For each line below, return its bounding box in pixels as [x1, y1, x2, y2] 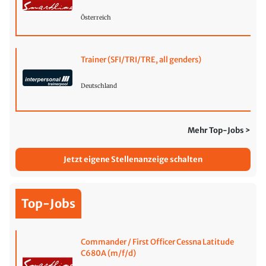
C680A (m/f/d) [80, 248, 136, 258]
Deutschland [80, 81, 117, 90]
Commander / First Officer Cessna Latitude [80, 236, 234, 247]
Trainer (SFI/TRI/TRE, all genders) [80, 54, 201, 65]
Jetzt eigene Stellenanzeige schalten [64, 154, 202, 164]
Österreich [80, 14, 111, 22]
